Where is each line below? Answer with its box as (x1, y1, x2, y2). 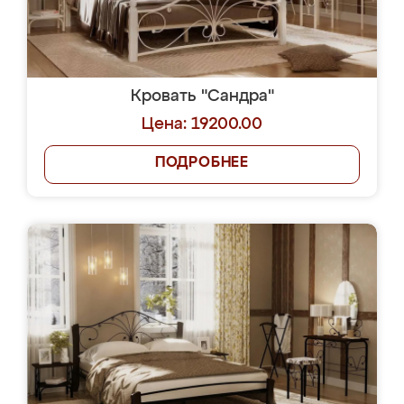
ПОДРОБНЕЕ (154, 156, 250, 170)
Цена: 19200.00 (142, 116, 262, 133)
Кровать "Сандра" (130, 88, 274, 105)
